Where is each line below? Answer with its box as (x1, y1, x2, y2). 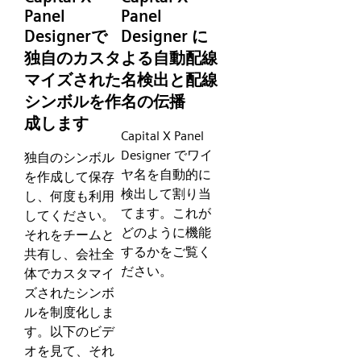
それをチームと (24, 226, 114, 243)
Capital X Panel (121, 127, 205, 143)
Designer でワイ (121, 147, 214, 163)
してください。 (24, 207, 114, 223)
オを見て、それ (24, 342, 114, 359)
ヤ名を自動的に (121, 166, 212, 182)
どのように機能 (121, 224, 212, 240)
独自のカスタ (24, 48, 121, 68)
